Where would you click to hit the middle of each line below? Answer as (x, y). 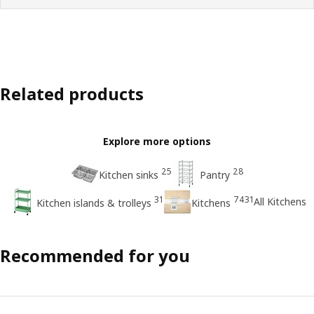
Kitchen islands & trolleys (94, 203)
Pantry (214, 175)
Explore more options (157, 141)
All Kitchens (280, 202)
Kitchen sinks (128, 175)
